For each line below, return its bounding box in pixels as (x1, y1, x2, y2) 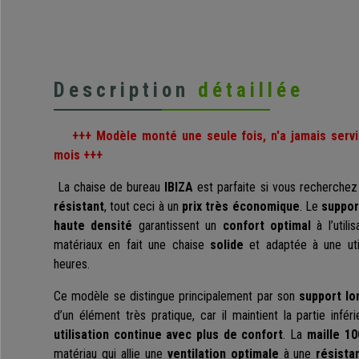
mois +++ (54, 147, 103, 163)
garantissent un (132, 218, 223, 234)
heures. (54, 256, 90, 272)
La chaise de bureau (54, 179, 165, 196)
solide (209, 237, 244, 253)
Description (54, 79, 198, 103)
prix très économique (182, 199, 300, 215)
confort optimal (222, 218, 311, 234)
